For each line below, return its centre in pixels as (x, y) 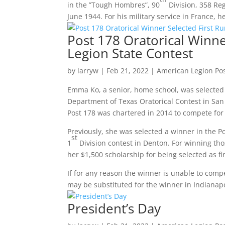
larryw (88, 71)
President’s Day (114, 209)
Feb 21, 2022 (128, 71)
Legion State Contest (130, 53)
